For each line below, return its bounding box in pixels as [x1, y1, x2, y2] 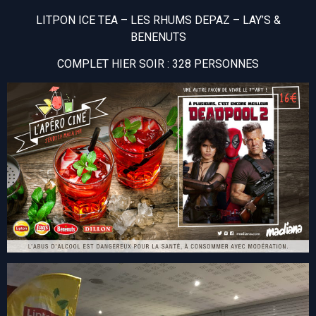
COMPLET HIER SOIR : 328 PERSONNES [57, 57, 259, 71]
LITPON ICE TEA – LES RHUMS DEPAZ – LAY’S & [35, 13, 281, 27]
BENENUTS [130, 30, 186, 44]
